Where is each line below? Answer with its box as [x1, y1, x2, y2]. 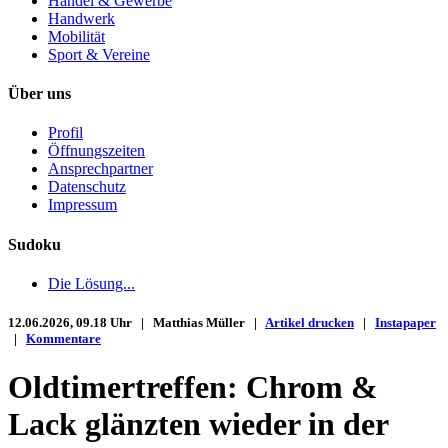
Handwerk [48, 9, 115, 27]
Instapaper [375, 315, 436, 331]
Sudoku [8, 235, 61, 253]
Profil [48, 124, 83, 142]
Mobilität [48, 27, 105, 45]
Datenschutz [48, 178, 126, 196]
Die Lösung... [48, 274, 135, 292]
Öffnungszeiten [48, 142, 145, 160]
